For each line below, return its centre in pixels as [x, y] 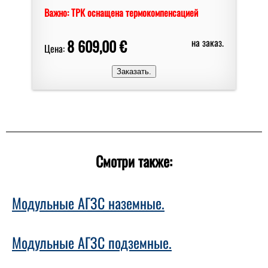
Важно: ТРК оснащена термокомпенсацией [121, 12]
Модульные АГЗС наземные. [88, 203]
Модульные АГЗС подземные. [92, 243]
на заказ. [208, 42]
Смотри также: [134, 161]
